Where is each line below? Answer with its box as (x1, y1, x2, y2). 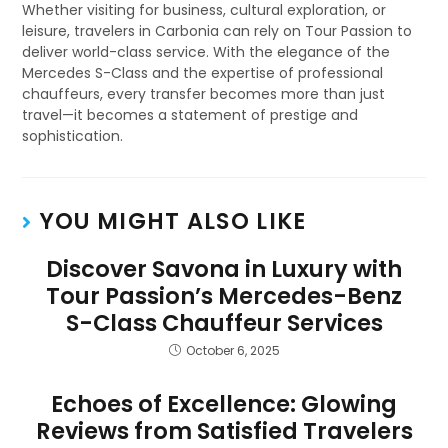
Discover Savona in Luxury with (46, 253, 402, 285)
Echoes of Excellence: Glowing (51, 388, 397, 420)
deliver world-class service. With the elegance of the (22, 42, 391, 62)
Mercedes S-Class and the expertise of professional (22, 63, 384, 83)
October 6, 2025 (185, 342, 280, 359)
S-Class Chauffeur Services (65, 307, 383, 339)
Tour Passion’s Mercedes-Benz (46, 280, 402, 312)
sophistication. (22, 126, 124, 146)
